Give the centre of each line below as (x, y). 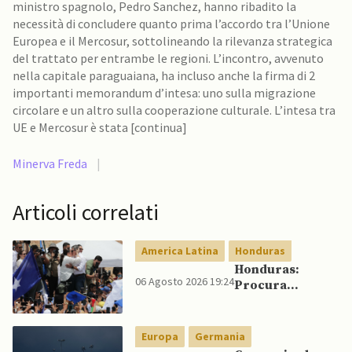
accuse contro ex (286, 317)
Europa (160, 337)
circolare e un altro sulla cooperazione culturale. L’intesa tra (143, 110)
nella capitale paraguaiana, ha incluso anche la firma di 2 (164, 75)
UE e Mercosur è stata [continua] (159, 127)
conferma (265, 301)
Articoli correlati (86, 212)
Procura (260, 285)
